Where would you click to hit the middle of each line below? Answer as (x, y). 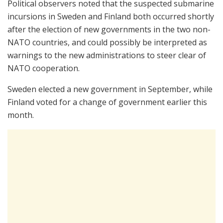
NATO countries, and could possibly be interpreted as (107, 43)
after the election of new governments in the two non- (109, 30)
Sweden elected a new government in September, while (110, 89)
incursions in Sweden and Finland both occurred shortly (111, 17)
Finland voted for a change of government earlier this (107, 102)
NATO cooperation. (44, 68)
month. (21, 115)
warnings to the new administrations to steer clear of (107, 56)
